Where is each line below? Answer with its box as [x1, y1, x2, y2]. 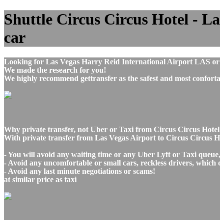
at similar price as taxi [4, 175, 77, 184]
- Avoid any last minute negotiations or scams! [4, 166, 155, 175]
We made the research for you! [4, 65, 106, 74]
